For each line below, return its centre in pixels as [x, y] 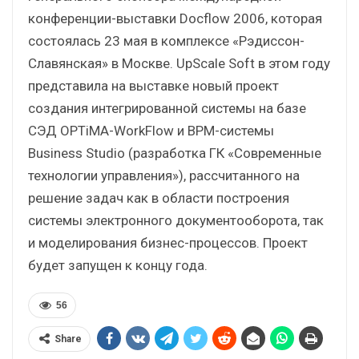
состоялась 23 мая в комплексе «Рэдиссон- [166, 40]
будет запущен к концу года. [118, 265]
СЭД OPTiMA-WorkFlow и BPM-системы [151, 130]
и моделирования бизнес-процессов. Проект [168, 242]
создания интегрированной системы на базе [167, 108]
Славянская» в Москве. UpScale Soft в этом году [179, 63]
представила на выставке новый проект [153, 85]
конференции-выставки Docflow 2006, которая [175, 18]
